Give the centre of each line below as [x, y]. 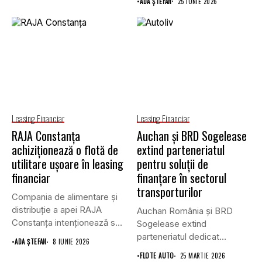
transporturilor [170, 192]
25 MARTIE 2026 [203, 256]
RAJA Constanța [46, 136]
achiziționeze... [42, 236]
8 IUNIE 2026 [71, 242]
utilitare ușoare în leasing [68, 164]
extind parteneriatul [181, 150]
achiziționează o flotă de [65, 150]
